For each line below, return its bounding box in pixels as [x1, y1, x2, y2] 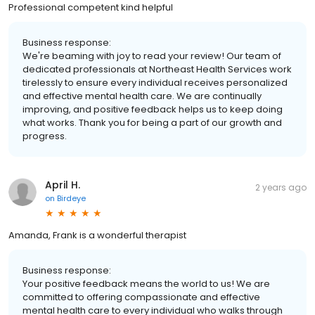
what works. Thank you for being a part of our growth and [22, 115, 282, 129]
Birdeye [57, 192, 86, 204]
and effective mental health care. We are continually [22, 89, 262, 103]
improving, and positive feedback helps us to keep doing [22, 102, 283, 116]
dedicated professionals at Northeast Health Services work [22, 62, 292, 76]
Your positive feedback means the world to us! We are [22, 276, 270, 290]
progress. [22, 129, 67, 143]
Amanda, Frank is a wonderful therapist [8, 228, 186, 242]
